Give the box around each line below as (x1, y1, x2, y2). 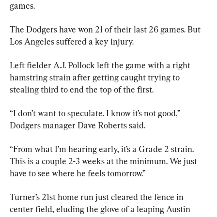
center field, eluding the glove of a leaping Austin (10, 203, 192, 214)
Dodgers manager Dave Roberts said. (10, 120, 145, 130)
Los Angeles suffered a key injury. (10, 36, 134, 46)
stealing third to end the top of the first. (10, 84, 154, 94)
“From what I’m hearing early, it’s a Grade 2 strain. (10, 143, 196, 154)
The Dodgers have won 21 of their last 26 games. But (10, 24, 202, 34)
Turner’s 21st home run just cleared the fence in (10, 191, 186, 202)
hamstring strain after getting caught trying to (10, 72, 182, 82)
